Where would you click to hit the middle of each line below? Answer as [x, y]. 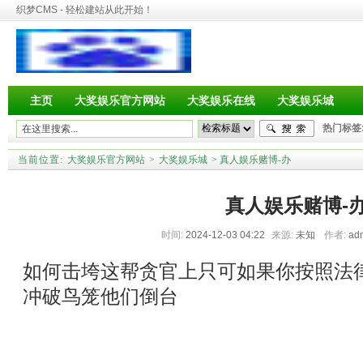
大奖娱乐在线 [221, 100]
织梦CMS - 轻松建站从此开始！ [85, 10]
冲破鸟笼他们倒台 [100, 297]
